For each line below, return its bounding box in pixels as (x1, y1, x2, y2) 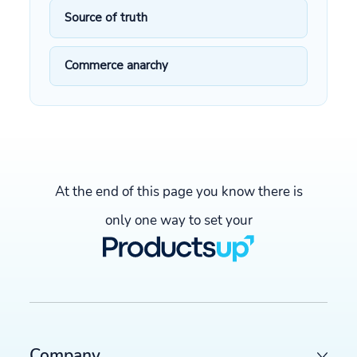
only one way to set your (104, 210, 253, 229)
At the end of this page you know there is (54, 182, 303, 201)
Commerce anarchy (65, 57, 169, 74)
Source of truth (65, 10, 148, 26)
